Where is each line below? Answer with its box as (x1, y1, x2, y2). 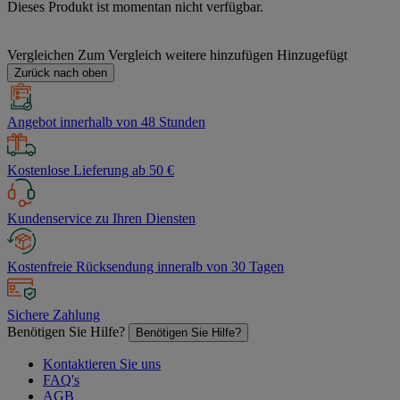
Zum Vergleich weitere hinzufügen (78, 46, 273, 62)
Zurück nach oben (14, 65, 107, 79)
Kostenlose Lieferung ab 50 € (7, 162, 174, 178)
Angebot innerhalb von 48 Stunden (7, 113, 205, 129)
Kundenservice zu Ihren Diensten (7, 210, 196, 226)
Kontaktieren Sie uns (43, 355, 161, 371)
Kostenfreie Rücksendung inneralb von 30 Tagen (7, 258, 284, 274)
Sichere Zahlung (7, 306, 100, 322)
